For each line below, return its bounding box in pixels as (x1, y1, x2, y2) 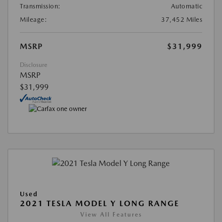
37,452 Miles (161, 15, 202, 23)
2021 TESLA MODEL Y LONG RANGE (20, 198, 179, 208)
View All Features (80, 211, 142, 218)
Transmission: (20, 2, 61, 10)
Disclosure (20, 61, 47, 68)
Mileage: (20, 15, 47, 23)
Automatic (170, 2, 202, 10)
